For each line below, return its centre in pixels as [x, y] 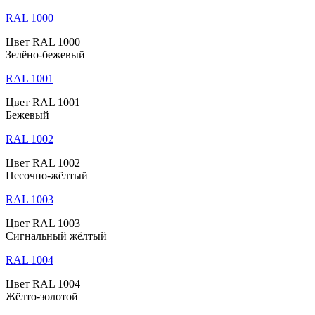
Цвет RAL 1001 [43, 103]
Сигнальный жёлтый [56, 236]
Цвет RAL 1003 [43, 224]
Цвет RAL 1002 [43, 163]
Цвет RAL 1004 [43, 284]
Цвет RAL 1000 [43, 42]
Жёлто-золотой [42, 297]
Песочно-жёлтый [47, 176]
